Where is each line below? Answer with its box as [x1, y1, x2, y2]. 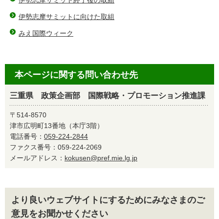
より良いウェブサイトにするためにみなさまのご [11, 195, 205, 205]
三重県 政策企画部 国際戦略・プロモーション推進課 [10, 91, 205, 100]
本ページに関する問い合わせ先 [15, 70, 138, 80]
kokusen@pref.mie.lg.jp [65, 154, 137, 162]
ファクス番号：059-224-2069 [10, 143, 109, 151]
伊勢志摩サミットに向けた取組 [19, 13, 114, 21]
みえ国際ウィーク [19, 29, 73, 37]
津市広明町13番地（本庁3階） [10, 122, 104, 130]
